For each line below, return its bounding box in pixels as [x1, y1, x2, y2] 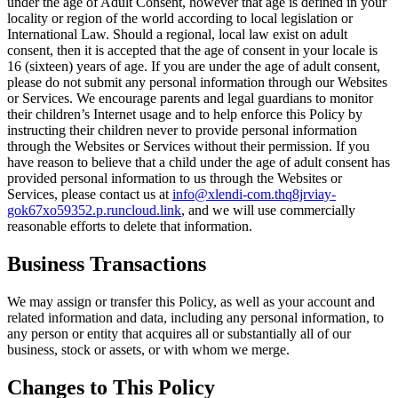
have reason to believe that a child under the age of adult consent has [7, 154, 390, 170]
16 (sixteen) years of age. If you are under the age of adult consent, [7, 58, 380, 74]
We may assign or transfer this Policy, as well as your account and [7, 293, 375, 309]
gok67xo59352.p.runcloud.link [7, 202, 181, 218]
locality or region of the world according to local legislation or [7, 10, 353, 26]
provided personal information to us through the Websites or [7, 170, 342, 186]
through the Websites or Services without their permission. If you [7, 138, 370, 154]
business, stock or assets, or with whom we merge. [7, 341, 290, 357]
